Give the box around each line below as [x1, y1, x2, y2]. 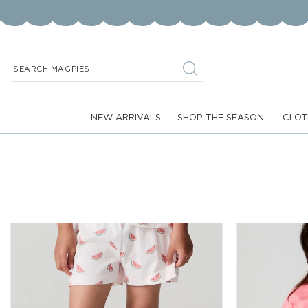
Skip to [17, 3, 58, 14]
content [17, 15, 64, 27]
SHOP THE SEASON [177, 112, 264, 122]
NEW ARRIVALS [90, 112, 161, 122]
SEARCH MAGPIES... [13, 65, 98, 74]
